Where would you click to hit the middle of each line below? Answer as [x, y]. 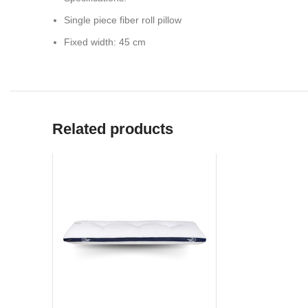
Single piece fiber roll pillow [123, 20]
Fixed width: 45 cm [105, 42]
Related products [113, 129]
